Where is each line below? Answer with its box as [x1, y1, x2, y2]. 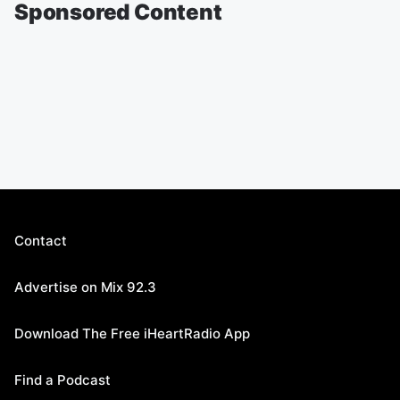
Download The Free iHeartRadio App [14, 325, 250, 342]
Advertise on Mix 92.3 [14, 279, 156, 296]
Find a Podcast [14, 371, 111, 388]
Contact [14, 232, 67, 249]
